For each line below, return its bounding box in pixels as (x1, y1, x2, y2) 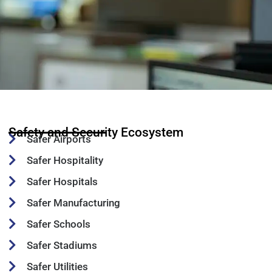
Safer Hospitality (27, 154, 103, 166)
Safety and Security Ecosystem (8, 124, 183, 140)
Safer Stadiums (27, 239, 97, 251)
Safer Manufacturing (27, 196, 120, 209)
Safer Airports (27, 132, 91, 145)
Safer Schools (27, 217, 90, 230)
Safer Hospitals (27, 175, 98, 188)
